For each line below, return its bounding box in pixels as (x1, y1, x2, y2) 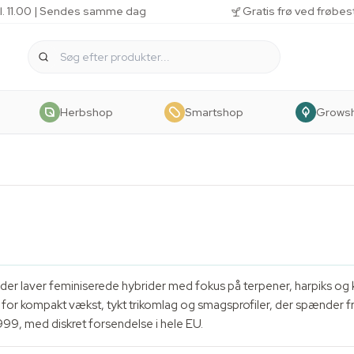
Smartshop (185, 104, 243, 119)
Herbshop (59, 104, 113, 119)
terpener (243, 278, 289, 294)
